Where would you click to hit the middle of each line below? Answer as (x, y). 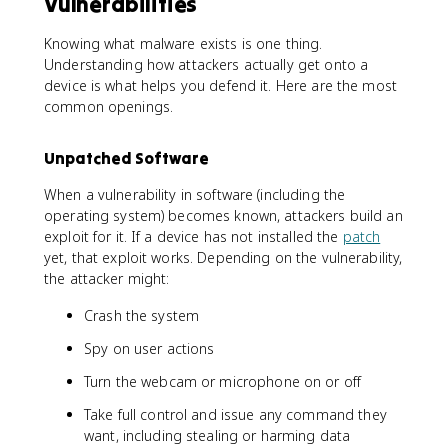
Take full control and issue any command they (235, 414)
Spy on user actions (149, 348)
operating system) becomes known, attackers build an (223, 215)
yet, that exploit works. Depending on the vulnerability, (223, 257)
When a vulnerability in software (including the (195, 194)
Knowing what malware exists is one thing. (183, 43)
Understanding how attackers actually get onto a (206, 64)
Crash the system (142, 315)
